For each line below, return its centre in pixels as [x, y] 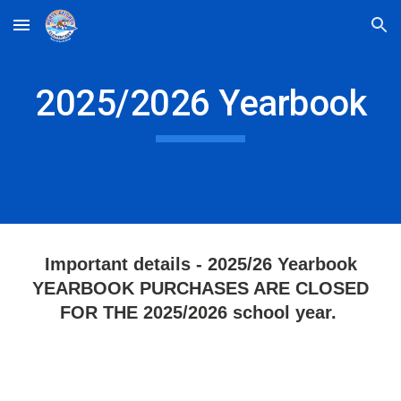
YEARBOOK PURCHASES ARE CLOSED [200, 288]
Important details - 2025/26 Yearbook [200, 264]
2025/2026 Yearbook [200, 103]
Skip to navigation [331, 33]
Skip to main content [78, 33]
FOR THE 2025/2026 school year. [200, 312]
